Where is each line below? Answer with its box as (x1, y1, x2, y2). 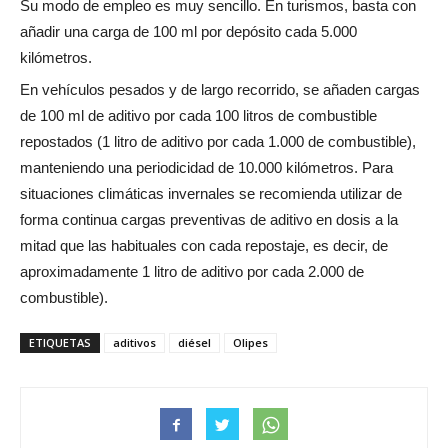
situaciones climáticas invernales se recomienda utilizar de (20, 184, 402, 202)
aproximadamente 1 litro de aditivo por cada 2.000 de (20, 262, 364, 280)
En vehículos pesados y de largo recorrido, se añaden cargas (20, 80, 420, 98)
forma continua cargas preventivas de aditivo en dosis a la (20, 210, 398, 228)
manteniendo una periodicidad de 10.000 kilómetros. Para (20, 158, 393, 176)
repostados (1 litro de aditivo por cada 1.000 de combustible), (20, 132, 416, 150)
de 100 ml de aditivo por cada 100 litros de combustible (20, 106, 377, 124)
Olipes (233, 334, 268, 350)
